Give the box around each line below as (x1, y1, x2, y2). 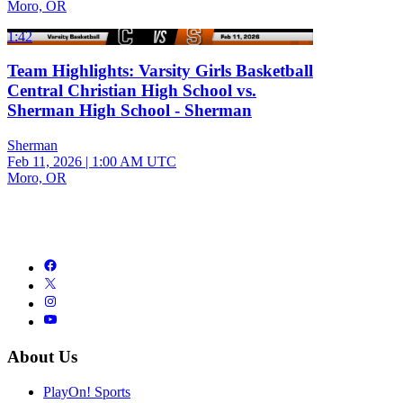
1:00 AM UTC (92, 154, 176, 170)
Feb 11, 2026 (7, 154, 82, 170)
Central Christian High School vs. (7, 81, 256, 101)
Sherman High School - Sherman (7, 101, 252, 121)
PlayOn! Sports (43, 383, 130, 399)
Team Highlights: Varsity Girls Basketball (7, 61, 313, 81)
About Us (7, 346, 77, 366)
